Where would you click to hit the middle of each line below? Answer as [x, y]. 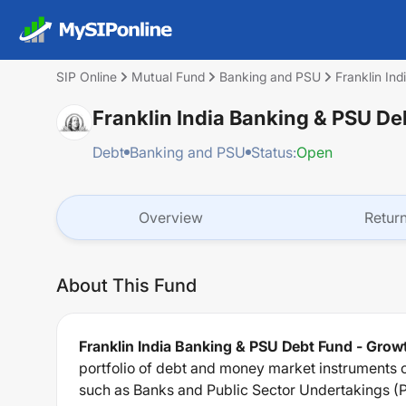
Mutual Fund [168, 77]
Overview [170, 217]
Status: [274, 152]
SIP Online [87, 77]
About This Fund [126, 285]
